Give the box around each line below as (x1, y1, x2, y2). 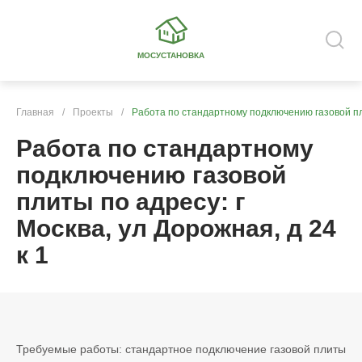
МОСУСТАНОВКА (137, 51, 204, 60)
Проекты (73, 107, 113, 118)
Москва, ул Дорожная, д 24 (16, 215, 336, 242)
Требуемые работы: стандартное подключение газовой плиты (16, 343, 346, 356)
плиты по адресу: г (16, 188, 246, 215)
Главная (16, 107, 54, 118)
